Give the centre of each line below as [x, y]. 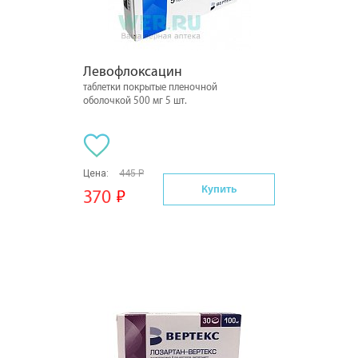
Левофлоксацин [133, 72]
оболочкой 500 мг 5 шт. [135, 101]
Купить [219, 189]
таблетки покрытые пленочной [150, 87]
